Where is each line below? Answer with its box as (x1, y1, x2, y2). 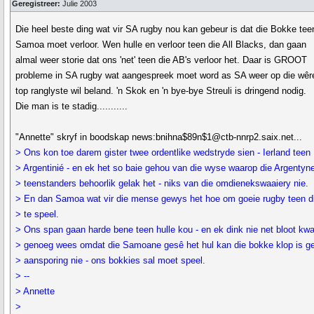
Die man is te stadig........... (15, 101, 128, 111)
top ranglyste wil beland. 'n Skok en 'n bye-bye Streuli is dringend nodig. (15, 86, 307, 96)
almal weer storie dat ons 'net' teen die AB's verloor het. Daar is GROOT (15, 55, 308, 65)
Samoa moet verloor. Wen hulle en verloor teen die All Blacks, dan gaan (15, 39, 307, 50)
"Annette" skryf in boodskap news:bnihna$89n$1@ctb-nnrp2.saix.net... (15, 132, 303, 142)
